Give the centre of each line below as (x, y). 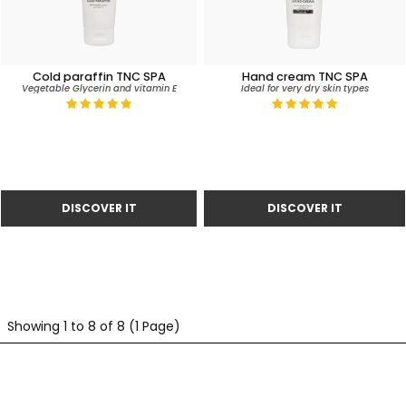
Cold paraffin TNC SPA (99, 77)
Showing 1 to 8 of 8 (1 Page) (94, 326)
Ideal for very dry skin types (304, 88)
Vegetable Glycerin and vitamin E (99, 88)
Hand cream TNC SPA (304, 77)
